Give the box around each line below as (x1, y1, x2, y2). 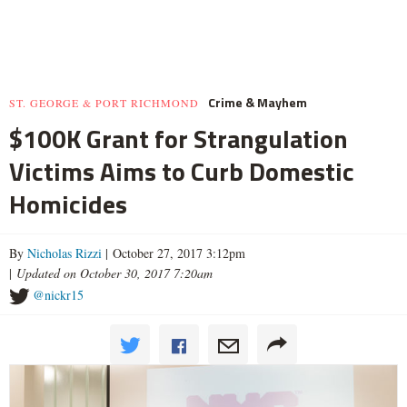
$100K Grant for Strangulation (9, 118, 348, 158)
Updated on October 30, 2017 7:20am (16, 263, 213, 282)
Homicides (9, 184, 127, 223)
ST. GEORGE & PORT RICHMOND (9, 94, 199, 110)
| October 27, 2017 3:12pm (102, 243, 245, 262)
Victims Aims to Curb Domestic (9, 151, 354, 191)
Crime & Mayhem (208, 92, 307, 112)
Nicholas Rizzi (27, 243, 102, 262)
